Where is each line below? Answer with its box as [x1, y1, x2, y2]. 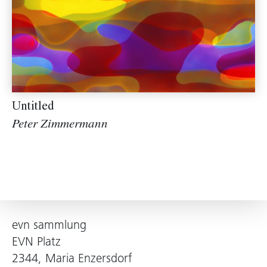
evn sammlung [12, 220, 86, 232]
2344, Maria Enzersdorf [12, 253, 132, 266]
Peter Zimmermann [12, 119, 108, 132]
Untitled [12, 101, 54, 114]
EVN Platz [12, 237, 61, 249]
